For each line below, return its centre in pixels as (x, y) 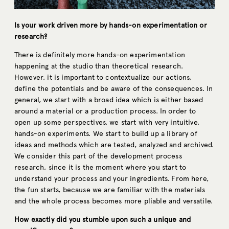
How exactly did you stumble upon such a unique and (103, 220)
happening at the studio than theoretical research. (99, 66)
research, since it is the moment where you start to (100, 168)
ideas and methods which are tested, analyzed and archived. (114, 145)
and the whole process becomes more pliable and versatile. (114, 201)
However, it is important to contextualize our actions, (103, 78)
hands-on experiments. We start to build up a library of (106, 134)
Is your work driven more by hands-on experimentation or (111, 26)
